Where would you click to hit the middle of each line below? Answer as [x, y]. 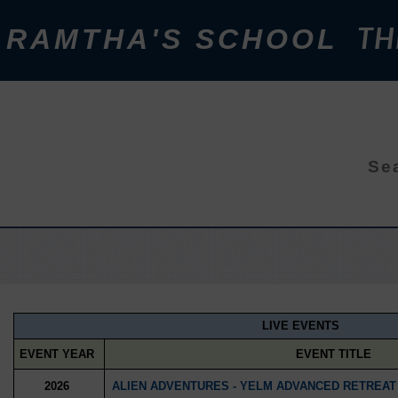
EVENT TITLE [334, 354]
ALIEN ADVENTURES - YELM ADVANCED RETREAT [254, 386]
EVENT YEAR [57, 354]
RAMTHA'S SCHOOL [172, 40]
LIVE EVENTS [300, 326]
